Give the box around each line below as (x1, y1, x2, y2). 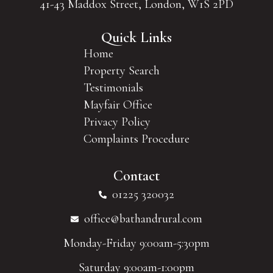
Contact (113, 167, 160, 185)
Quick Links (101, 29, 172, 47)
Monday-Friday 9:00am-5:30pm (63, 236, 210, 251)
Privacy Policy (83, 115, 151, 130)
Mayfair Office (83, 97, 152, 113)
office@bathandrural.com (83, 211, 202, 227)
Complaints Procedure (83, 132, 190, 147)
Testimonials (83, 80, 143, 96)
